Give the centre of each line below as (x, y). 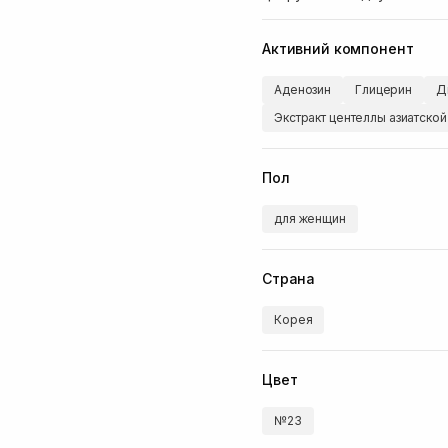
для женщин (310, 218)
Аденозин (303, 89)
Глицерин (384, 89)
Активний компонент (338, 48)
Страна (289, 278)
